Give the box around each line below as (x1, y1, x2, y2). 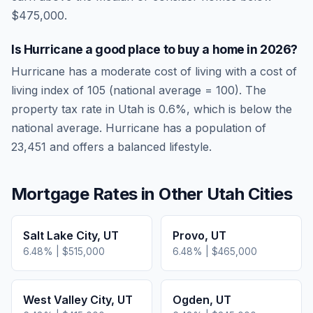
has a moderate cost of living (68, 64, 221, 78)
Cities (244, 184, 293, 204)
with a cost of (221, 64, 297, 78)
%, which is (175, 102, 240, 116)
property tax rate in (11, 102, 118, 116)
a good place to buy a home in (82, 42, 261, 57)
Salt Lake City (23, 228, 97, 242)
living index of (11, 83, 87, 97)
